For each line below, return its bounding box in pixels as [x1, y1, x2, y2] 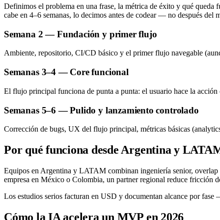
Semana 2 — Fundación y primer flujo [4, 28, 157, 39]
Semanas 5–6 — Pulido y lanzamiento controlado [4, 105, 199, 115]
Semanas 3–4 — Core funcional [4, 67, 129, 78]
